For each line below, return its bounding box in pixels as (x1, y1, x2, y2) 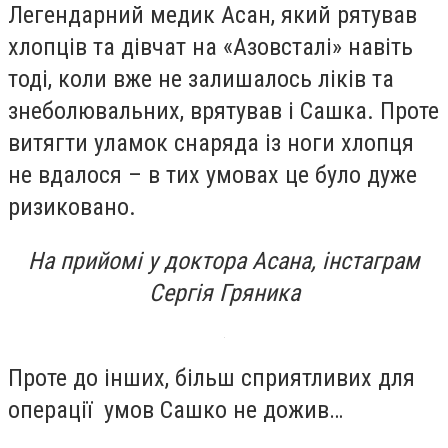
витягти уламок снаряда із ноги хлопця (8, 129, 414, 157)
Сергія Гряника (148, 278, 300, 307)
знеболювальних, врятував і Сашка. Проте (8, 97, 439, 125)
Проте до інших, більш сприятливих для (8, 364, 415, 393)
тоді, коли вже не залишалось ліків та (8, 65, 394, 93)
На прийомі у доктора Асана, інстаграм (28, 246, 420, 275)
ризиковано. (8, 193, 142, 221)
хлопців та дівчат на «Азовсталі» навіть (8, 33, 413, 61)
